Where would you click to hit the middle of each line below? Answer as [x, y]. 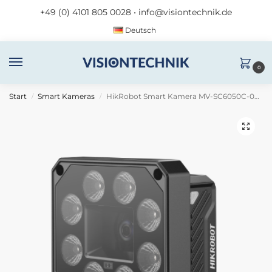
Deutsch [141, 30]
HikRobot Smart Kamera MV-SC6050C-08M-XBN [180, 97]
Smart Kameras [66, 97]
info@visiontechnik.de [185, 12]
